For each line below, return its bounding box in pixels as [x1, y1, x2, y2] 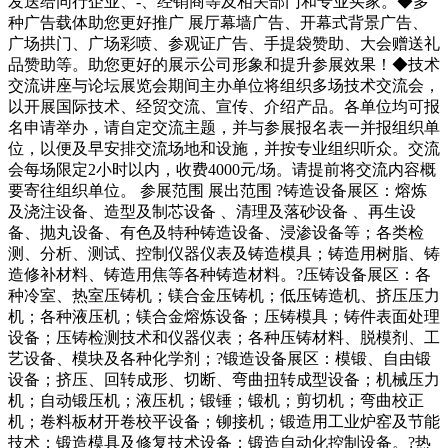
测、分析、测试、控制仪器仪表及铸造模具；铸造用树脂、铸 [8, 245, 440, 263]
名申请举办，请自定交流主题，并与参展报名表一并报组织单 [8, 119, 440, 137]
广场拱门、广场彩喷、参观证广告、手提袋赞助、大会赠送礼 [8, 35, 440, 53]
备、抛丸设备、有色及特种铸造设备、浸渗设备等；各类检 [8, 224, 424, 242]
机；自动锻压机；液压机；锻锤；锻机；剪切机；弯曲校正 [8, 392, 424, 410]
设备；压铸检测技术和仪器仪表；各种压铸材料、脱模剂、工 [8, 329, 440, 347]
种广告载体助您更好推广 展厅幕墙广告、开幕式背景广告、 [8, 14, 428, 32]
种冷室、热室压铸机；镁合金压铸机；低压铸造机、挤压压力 [8, 287, 440, 305]
